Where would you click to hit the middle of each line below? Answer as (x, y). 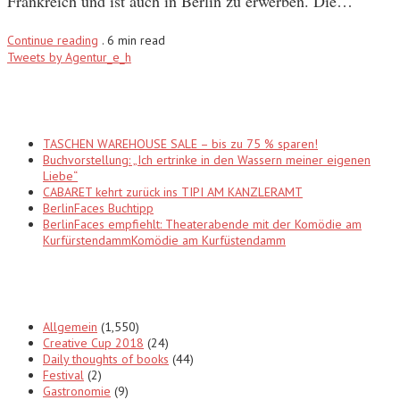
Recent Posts (67, 100)
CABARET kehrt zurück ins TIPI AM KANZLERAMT (173, 192)
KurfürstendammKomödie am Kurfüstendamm (164, 240)
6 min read (136, 40)
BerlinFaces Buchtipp (98, 208)
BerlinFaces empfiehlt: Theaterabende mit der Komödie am (202, 224)
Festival (63, 375)
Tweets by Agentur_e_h (69, 57)
